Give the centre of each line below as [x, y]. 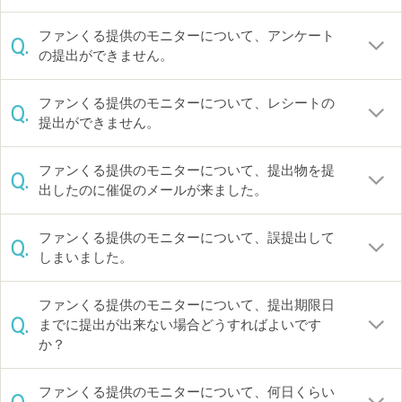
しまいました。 [86, 257]
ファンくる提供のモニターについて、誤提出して [187, 237]
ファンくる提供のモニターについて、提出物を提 [187, 170]
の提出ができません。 [106, 55]
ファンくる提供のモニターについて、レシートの [187, 103]
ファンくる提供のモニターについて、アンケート [187, 35]
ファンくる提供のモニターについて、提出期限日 [187, 305]
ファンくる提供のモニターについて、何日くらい [187, 392]
